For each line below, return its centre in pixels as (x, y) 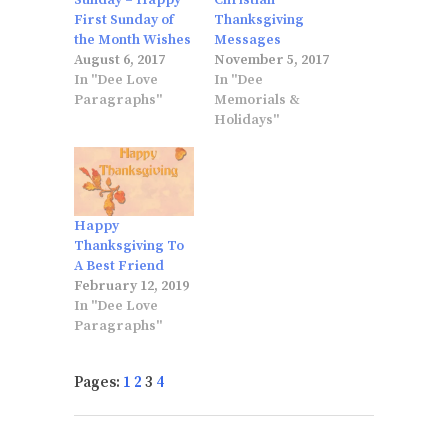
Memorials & (257, 100)
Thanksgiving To (129, 245)
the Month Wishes (132, 40)
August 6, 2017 (119, 60)
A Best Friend (119, 265)
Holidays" (246, 120)
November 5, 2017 (271, 60)
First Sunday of (124, 20)
